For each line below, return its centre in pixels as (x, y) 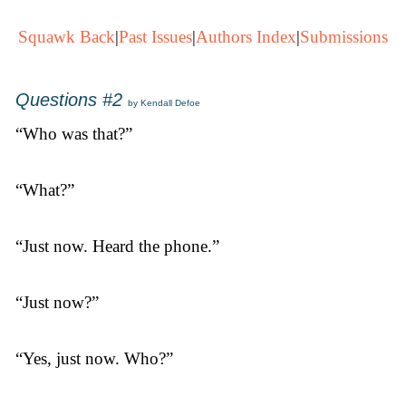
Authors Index (246, 37)
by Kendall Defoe (164, 103)
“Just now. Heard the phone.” (117, 246)
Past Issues (155, 37)
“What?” (45, 190)
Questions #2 (69, 100)
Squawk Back (67, 37)
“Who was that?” (74, 134)
